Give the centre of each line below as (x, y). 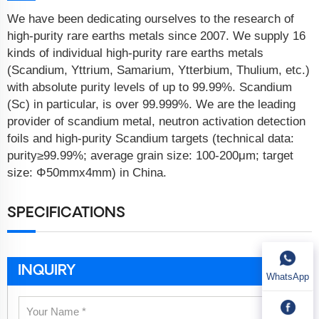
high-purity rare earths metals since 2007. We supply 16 (156, 36)
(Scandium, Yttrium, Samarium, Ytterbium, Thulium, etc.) (158, 70)
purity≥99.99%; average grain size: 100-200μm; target (150, 156)
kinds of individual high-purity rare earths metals (135, 53)
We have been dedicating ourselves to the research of (151, 19)
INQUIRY (47, 271)
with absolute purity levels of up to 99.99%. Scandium (150, 88)
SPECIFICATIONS (66, 214)
